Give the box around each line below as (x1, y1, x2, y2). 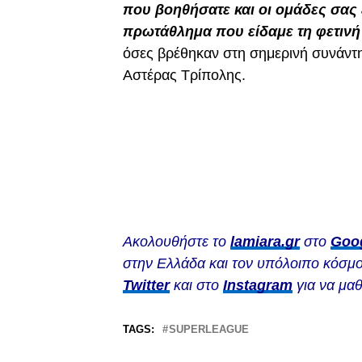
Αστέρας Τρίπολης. (123, 67, 246, 84)
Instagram (223, 277, 293, 294)
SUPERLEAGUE (169, 323, 249, 336)
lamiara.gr (230, 234, 300, 250)
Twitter (123, 277, 170, 294)
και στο (170, 277, 223, 294)
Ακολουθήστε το (123, 234, 230, 250)
